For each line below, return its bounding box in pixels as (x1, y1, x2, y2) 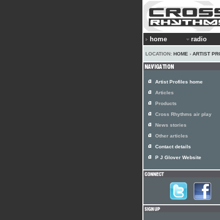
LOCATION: (145, 51, 173, 56)
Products (155, 101, 177, 106)
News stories (155, 122, 187, 128)
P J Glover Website (155, 155, 201, 160)
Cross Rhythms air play (155, 111, 212, 117)
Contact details (155, 144, 191, 149)
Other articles (155, 133, 188, 138)
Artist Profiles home (155, 79, 203, 84)
